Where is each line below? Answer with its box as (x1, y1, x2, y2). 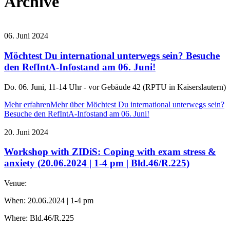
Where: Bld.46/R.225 (4, 214, 74, 223)
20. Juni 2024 (4, 127, 48, 137)
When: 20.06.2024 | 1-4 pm (4, 196, 93, 205)
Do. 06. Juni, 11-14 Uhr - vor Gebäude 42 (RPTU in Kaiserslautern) (4, 82, 226, 91)
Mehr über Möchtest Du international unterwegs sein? (50, 100, 224, 109)
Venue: (4, 179, 27, 188)
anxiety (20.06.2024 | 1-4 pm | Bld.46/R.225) (4, 158, 189, 169)
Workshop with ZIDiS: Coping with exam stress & (4, 146, 216, 158)
